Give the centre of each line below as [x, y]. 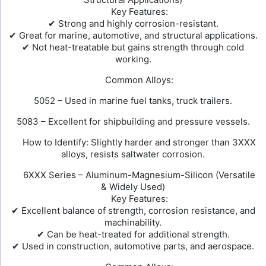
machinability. [133, 222]
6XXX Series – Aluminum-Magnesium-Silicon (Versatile [138, 175]
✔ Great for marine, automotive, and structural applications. [133, 35]
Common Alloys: [138, 80]
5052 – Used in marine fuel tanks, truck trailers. [133, 101]
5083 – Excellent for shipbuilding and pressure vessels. [133, 121]
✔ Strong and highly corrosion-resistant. [133, 23]
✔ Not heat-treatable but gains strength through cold [133, 47]
